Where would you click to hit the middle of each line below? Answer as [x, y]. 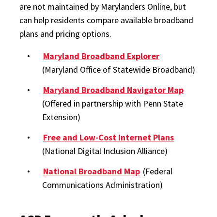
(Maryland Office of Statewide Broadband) [119, 70]
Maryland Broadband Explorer [101, 56]
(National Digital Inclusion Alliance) [105, 151]
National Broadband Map [92, 171]
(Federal [157, 171]
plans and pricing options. [66, 34]
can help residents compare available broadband [106, 20]
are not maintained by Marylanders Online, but [103, 7]
